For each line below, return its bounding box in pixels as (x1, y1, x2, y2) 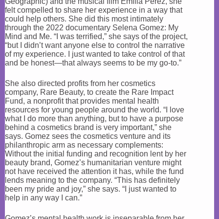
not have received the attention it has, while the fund (5, 167, 184, 175)
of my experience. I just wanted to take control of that (5, 50, 185, 58)
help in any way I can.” (5, 194, 82, 202)
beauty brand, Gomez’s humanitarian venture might (5, 158, 181, 167)
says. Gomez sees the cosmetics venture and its (5, 132, 171, 140)
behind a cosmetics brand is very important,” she (5, 123, 172, 131)
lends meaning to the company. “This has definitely (5, 176, 180, 184)
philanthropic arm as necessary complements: (5, 141, 163, 149)
